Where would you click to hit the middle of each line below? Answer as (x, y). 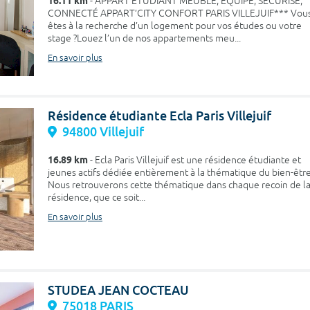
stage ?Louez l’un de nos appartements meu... (144, 38)
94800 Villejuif (103, 131)
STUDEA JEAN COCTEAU (118, 291)
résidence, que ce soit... (97, 197)
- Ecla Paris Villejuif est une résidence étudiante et (194, 160)
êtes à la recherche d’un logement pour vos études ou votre (175, 26)
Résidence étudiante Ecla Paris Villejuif (159, 116)
